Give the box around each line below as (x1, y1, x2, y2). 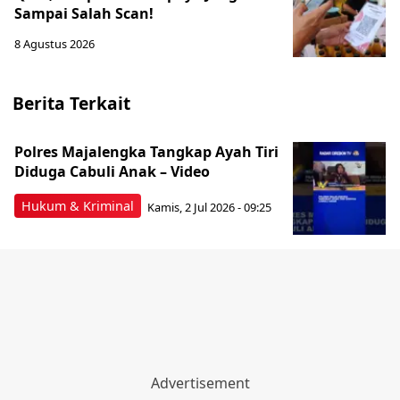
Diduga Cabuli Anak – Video (14, 162, 210, 181)
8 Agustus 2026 (14, 36, 95, 52)
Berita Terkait (12, 91, 130, 115)
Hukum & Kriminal (21, 197, 134, 214)
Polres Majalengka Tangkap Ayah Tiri (14, 142, 279, 162)
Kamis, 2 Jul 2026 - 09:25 (147, 198, 271, 215)
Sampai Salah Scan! (14, 4, 154, 23)
